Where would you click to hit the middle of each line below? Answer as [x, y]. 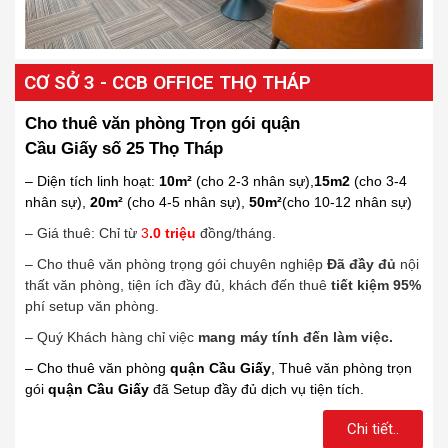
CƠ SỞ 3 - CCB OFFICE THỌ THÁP [167, 83]
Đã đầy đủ [363, 264]
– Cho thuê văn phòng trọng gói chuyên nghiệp [176, 264]
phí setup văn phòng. [92, 306]
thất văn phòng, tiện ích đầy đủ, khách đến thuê [176, 285]
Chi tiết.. [373, 429]
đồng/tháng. [236, 233]
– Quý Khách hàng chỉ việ [106, 337]
